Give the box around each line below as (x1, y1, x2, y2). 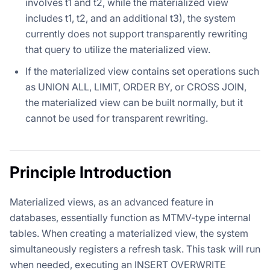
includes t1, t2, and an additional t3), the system (25, 11, 236, 24)
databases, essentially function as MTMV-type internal (10, 211, 251, 224)
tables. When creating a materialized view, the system (10, 227, 248, 239)
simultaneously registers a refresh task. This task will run (10, 242, 260, 255)
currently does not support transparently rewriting (25, 27, 248, 40)
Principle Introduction (10, 162, 172, 181)
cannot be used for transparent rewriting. (25, 111, 208, 124)
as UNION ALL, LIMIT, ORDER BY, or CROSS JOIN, (25, 80, 246, 93)
